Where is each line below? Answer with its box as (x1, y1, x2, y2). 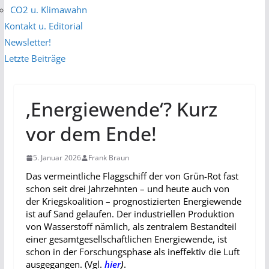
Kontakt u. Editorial (4, 19, 83, 32)
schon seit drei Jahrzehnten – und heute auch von (25, 182, 229, 195)
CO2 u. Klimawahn (10, 3, 87, 16)
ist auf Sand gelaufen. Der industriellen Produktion (25, 207, 234, 220)
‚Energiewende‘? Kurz (25, 95, 217, 122)
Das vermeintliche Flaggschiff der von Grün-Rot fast (25, 169, 238, 182)
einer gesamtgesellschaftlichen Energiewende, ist (25, 232, 227, 245)
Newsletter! (4, 35, 51, 48)
